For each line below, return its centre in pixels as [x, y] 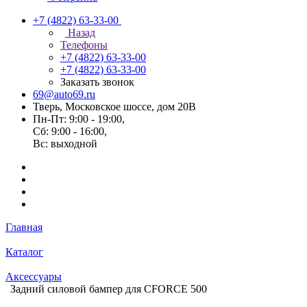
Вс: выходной [65, 144]
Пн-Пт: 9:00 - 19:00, [79, 119]
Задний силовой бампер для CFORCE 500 [109, 289]
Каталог [24, 252]
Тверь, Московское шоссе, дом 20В [114, 107]
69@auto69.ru [64, 94]
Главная [24, 227]
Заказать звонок [97, 82]
